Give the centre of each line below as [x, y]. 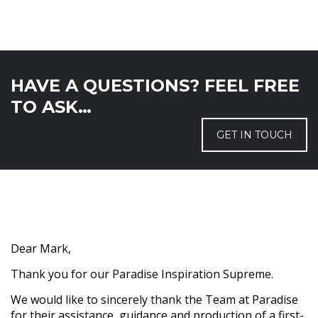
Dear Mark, [41, 249]
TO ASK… [51, 107]
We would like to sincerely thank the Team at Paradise [154, 300]
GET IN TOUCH [254, 135]
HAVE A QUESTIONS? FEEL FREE [155, 86]
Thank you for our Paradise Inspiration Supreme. [142, 274]
